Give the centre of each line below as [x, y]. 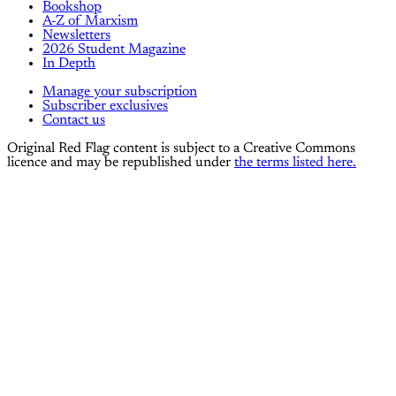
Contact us [74, 120]
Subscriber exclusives [105, 106]
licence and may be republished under [121, 162]
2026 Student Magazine [114, 49]
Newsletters [76, 35]
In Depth [69, 63]
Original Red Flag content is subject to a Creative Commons [181, 148]
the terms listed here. [295, 162]
